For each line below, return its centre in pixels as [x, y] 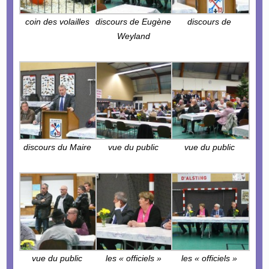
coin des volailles [57, 22]
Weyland [133, 36]
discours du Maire [57, 147]
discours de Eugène [134, 22]
